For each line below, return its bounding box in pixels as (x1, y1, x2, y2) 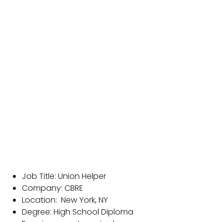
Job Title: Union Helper (22, 170, 106, 182)
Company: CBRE (22, 182, 83, 194)
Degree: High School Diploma (22, 206, 133, 218)
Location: (22, 194, 59, 206)
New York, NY (59, 194, 108, 206)
